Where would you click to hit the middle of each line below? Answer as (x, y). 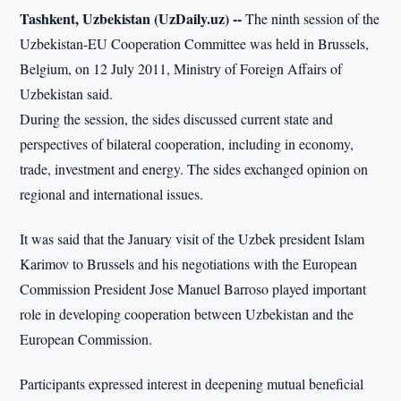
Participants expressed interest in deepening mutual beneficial (192, 384)
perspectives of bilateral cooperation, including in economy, (187, 144)
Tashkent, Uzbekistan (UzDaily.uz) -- (131, 18)
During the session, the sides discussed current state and (177, 119)
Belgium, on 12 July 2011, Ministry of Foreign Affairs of (181, 68)
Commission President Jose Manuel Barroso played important (193, 289)
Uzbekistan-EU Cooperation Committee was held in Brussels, (195, 43)
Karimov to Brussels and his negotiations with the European (189, 264)
